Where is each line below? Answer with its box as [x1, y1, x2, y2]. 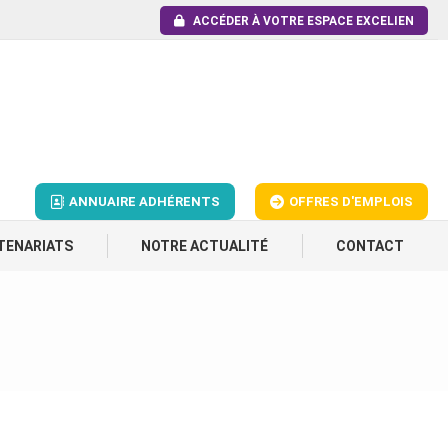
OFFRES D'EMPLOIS [289, 194, 413, 209]
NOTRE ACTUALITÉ [141, 238, 268, 254]
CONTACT [336, 238, 404, 254]
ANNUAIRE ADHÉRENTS [69, 194, 220, 209]
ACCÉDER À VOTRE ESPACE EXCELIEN [193, 13, 414, 28]
